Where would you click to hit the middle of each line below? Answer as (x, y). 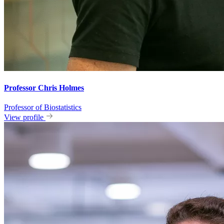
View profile (24, 117)
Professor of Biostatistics (43, 107)
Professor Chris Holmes (44, 88)
